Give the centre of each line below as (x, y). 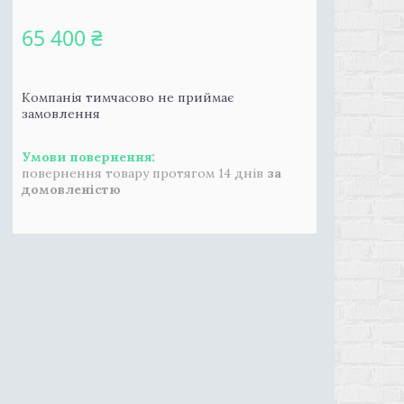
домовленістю (71, 189)
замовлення (61, 114)
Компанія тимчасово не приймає (128, 97)
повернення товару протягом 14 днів (144, 173)
